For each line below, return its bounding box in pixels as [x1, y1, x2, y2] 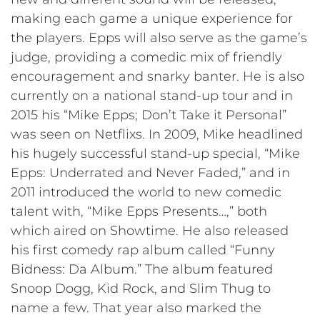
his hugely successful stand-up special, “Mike [11, 145, 300, 161]
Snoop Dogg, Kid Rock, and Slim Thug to [11, 280, 271, 296]
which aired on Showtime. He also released [11, 222, 289, 239]
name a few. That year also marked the [11, 299, 261, 316]
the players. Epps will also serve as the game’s [11, 29, 307, 46]
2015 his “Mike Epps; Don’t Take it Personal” [11, 106, 286, 123]
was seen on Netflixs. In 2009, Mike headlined [11, 126, 303, 142]
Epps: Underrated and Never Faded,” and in [11, 164, 290, 181]
